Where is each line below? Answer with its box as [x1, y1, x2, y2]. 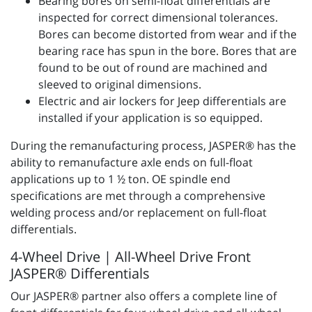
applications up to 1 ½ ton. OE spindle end [10, 171, 231, 187]
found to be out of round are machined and [38, 60, 267, 76]
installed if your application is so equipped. [38, 110, 263, 126]
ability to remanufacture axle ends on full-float [10, 155, 253, 171]
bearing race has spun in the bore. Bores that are [38, 43, 297, 59]
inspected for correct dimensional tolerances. [38, 10, 278, 26]
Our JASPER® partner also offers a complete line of [10, 288, 276, 304]
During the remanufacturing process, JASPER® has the [10, 138, 296, 154]
